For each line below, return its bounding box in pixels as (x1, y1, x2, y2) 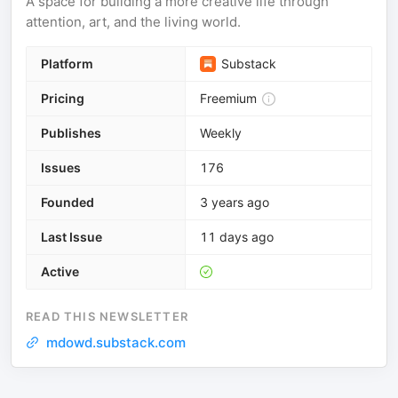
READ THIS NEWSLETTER (26, 309, 188, 323)
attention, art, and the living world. (26, 13, 241, 30)
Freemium (200, 91, 257, 106)
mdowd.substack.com (46, 334, 186, 351)
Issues (41, 160, 81, 175)
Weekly (200, 125, 242, 140)
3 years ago (200, 195, 269, 210)
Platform (41, 56, 93, 71)
